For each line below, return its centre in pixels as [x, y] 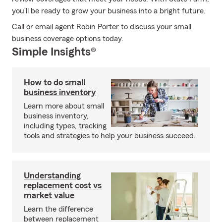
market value [49, 195]
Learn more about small [64, 106]
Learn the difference [58, 209]
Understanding [52, 175]
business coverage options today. [68, 39]
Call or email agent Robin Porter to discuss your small [102, 27]
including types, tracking [65, 126]
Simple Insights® [54, 52]
